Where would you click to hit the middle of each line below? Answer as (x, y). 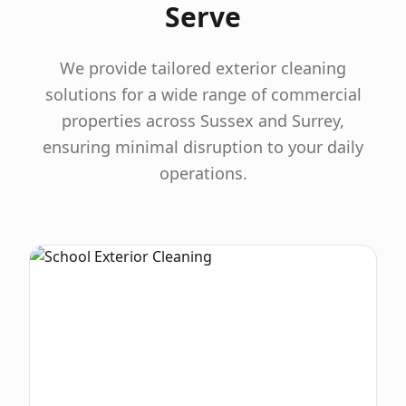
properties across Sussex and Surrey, (203, 121)
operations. (203, 173)
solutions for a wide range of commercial (203, 94)
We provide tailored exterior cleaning (203, 68)
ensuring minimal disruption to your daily (203, 147)
